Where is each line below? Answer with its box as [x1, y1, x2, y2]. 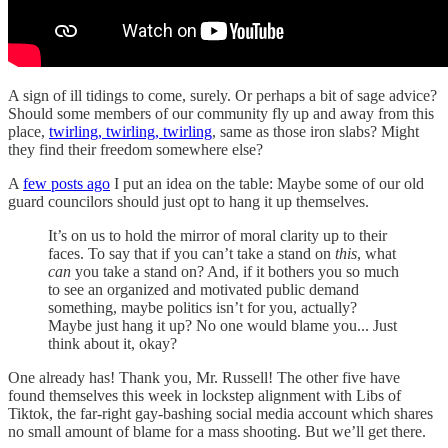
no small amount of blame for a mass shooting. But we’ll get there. [8, 422, 426, 440]
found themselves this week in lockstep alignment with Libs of [8, 386, 401, 404]
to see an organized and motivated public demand [48, 280, 359, 298]
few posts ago [23, 174, 110, 192]
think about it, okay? [48, 334, 177, 352]
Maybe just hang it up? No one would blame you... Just [48, 316, 397, 334]
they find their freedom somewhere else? [8, 140, 263, 158]
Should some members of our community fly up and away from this [8, 104, 434, 122]
